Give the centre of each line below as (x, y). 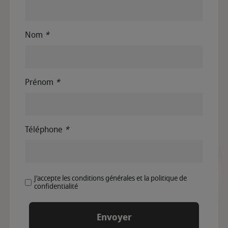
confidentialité (56, 186)
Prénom (40, 83)
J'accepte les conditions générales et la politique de (110, 178)
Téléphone (45, 130)
